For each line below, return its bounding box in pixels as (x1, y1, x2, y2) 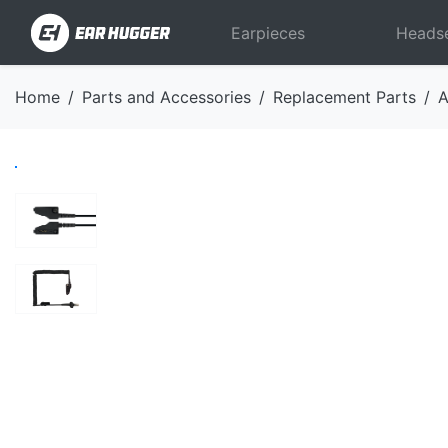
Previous (182, 153, 248, 174)
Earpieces (230, 22, 305, 43)
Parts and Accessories (82, 87, 251, 107)
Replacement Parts (273, 87, 416, 107)
